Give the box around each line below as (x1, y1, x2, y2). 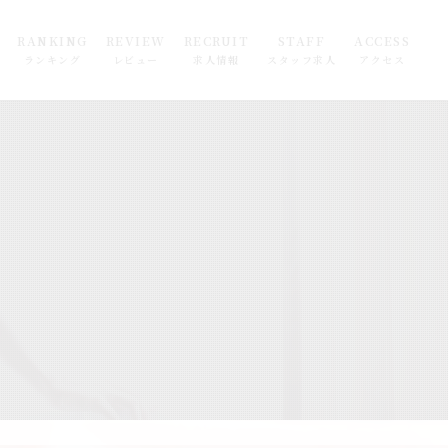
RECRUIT (183, 31, 250, 49)
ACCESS (354, 31, 411, 49)
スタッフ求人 (267, 51, 337, 67)
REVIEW (105, 31, 166, 49)
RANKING (17, 31, 88, 49)
